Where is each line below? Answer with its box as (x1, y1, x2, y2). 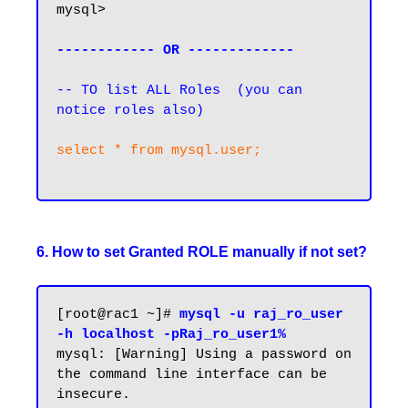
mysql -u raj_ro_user (179, 307, 343, 322)
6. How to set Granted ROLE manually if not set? (36, 244, 367, 260)
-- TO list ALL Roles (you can (56, 83, 302, 98)
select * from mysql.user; (56, 143, 261, 158)
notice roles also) (56, 103, 204, 118)
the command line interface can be (56, 367, 327, 382)
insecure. (56, 387, 130, 403)
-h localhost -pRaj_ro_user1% (56, 327, 286, 342)
